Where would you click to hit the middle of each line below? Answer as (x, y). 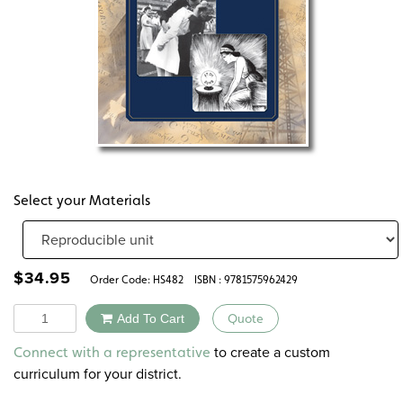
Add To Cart (151, 318)
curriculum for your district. (98, 374)
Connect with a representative (112, 353)
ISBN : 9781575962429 (246, 279)
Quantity (40, 313)
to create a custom (270, 353)
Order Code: (117, 279)
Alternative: (183, 344)
